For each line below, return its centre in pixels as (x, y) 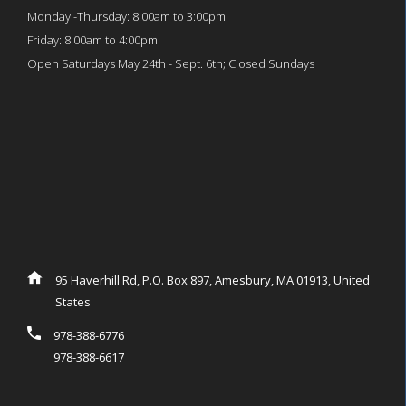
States (73, 302)
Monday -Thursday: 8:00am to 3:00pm (126, 17)
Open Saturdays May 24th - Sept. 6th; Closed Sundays (171, 64)
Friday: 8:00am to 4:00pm (92, 40)
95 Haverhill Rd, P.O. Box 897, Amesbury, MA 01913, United (213, 280)
